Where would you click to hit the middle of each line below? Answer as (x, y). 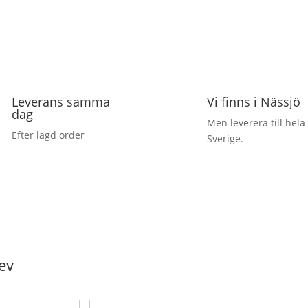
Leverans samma (61, 101)
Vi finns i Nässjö (253, 101)
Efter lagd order (48, 135)
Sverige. (225, 138)
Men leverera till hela (256, 122)
